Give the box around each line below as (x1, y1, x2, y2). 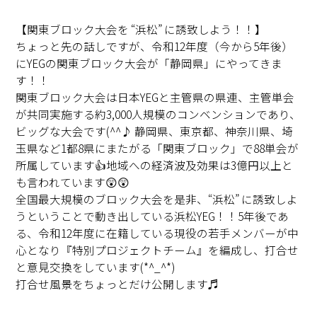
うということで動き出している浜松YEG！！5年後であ (16, 208, 289, 224)
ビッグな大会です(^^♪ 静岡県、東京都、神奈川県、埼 (16, 123, 294, 139)
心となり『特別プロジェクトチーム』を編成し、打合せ (16, 242, 299, 258)
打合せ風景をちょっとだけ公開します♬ (16, 276, 220, 292)
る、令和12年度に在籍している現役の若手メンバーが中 (16, 225, 299, 241)
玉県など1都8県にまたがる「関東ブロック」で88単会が (16, 140, 299, 156)
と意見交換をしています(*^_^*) (16, 259, 175, 275)
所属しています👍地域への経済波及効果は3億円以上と (16, 157, 294, 173)
